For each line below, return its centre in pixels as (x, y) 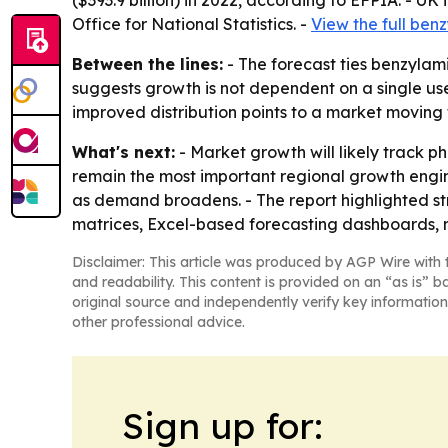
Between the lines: (147, 64)
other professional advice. (158, 322)
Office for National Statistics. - (191, 24)
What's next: (123, 152)
